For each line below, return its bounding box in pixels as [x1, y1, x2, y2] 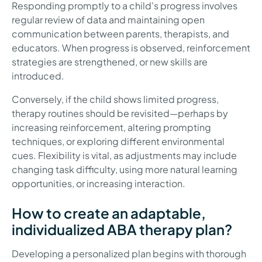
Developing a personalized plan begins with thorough [12, 247, 246, 260]
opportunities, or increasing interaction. [12, 177, 185, 190]
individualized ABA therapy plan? [12, 220, 232, 239]
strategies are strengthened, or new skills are [12, 56, 208, 68]
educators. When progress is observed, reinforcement [12, 42, 250, 54]
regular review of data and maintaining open [12, 13, 205, 26]
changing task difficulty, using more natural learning [12, 163, 237, 176]
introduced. [12, 70, 64, 82]
